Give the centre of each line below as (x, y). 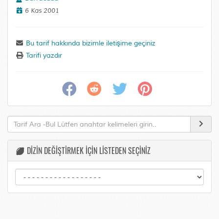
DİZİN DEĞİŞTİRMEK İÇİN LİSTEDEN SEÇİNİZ (88, 151)
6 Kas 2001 (41, 11)
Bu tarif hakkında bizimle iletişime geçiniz (89, 43)
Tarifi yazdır (43, 55)
